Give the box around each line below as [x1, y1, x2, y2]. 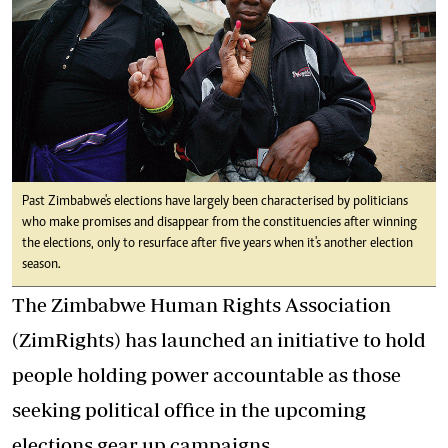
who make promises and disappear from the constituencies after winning [22, 215, 417, 230]
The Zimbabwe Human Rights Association [12, 292, 391, 316]
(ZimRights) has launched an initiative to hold [12, 327, 426, 351]
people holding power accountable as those [12, 362, 401, 386]
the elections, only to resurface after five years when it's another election [22, 236, 413, 251]
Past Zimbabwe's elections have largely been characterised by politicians [22, 194, 408, 209]
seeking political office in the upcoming [12, 397, 366, 421]
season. [22, 257, 61, 272]
